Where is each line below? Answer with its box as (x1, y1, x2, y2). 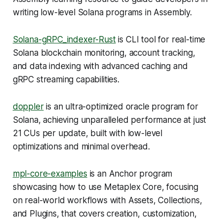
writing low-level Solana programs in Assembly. (12, 7, 192, 17)
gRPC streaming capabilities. (12, 74, 119, 84)
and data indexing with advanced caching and (12, 61, 188, 71)
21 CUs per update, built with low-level (12, 128, 163, 138)
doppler (12, 101, 44, 111)
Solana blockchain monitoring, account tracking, (12, 47, 195, 58)
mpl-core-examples (12, 168, 87, 179)
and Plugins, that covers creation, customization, (12, 208, 197, 219)
